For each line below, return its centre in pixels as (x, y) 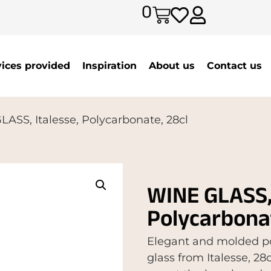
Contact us (234, 65)
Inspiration (109, 65)
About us (171, 65)
